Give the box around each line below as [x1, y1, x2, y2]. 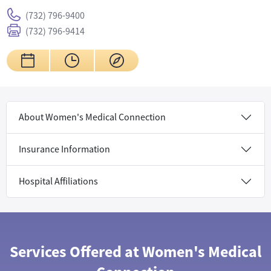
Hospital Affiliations [19, 175, 98, 188]
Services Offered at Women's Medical [10, 241, 261, 263]
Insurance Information [19, 143, 110, 155]
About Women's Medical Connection [19, 111, 166, 123]
